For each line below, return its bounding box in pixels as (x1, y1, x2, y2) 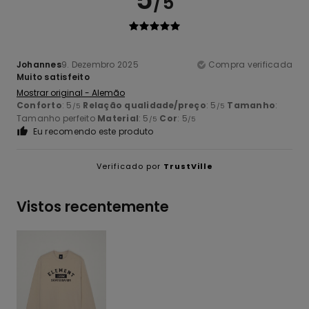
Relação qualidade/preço (83, 99, 206, 112)
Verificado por (96, 161, 163, 172)
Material (97, 112, 139, 125)
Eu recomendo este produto (32, 126, 154, 138)
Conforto (17, 99, 62, 112)
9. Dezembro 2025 (61, 59, 139, 71)
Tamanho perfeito (17, 112, 98, 125)
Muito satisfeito (17, 71, 90, 83)
